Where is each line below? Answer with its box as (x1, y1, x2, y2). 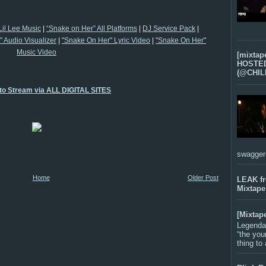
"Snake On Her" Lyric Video (62, 36, 150, 45)
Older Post (188, 174, 218, 181)
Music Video (17, 48, 56, 56)
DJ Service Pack (142, 24, 195, 33)
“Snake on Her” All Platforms (46, 24, 137, 33)
